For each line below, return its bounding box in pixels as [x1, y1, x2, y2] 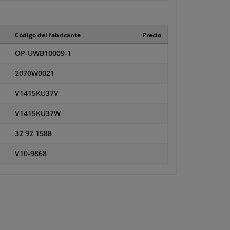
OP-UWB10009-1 [14, 49, 71, 59]
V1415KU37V [14, 89, 59, 99]
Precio [142, 31, 161, 40]
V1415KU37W [14, 109, 61, 119]
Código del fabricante [14, 31, 81, 40]
